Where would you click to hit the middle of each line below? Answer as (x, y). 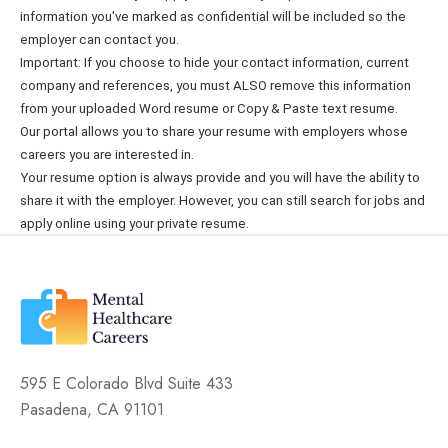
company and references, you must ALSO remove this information (215, 86)
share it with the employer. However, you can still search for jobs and (222, 201)
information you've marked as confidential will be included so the (213, 17)
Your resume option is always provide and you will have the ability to (220, 178)
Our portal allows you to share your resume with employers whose (214, 132)
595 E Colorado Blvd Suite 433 (126, 384)
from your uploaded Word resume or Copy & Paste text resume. (209, 109)
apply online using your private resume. (134, 224)
